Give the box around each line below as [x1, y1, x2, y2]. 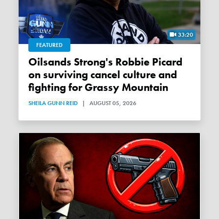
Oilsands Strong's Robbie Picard [28, 55, 38, 69]
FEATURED [36, 41, 63, 49]
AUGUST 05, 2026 [89, 99, 137, 107]
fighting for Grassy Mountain [28, 80, 169, 94]
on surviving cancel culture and [28, 67, 177, 82]
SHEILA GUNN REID [28, 99, 78, 107]
